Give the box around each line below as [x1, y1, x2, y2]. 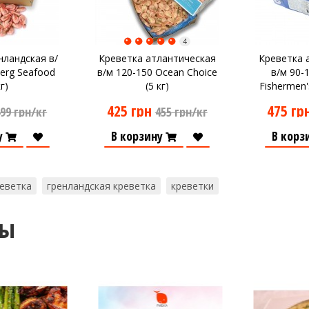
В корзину [111, 128, 163, 144]
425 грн [106, 100, 152, 121]
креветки [171, 179, 214, 192]
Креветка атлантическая [98, 52, 216, 65]
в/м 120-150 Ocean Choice [97, 66, 217, 79]
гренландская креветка [47, 179, 156, 192]
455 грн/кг [154, 103, 208, 120]
